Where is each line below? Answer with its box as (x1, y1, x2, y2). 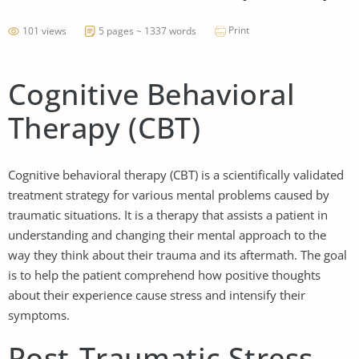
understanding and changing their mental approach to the (8, 226, 326, 243)
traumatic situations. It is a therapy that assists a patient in (8, 206, 328, 223)
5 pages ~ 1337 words (99, 23, 196, 38)
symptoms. (8, 306, 70, 323)
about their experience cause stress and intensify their (8, 286, 305, 303)
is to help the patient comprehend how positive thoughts (8, 266, 321, 283)
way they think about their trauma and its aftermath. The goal (8, 246, 347, 263)
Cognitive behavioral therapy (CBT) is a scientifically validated (8, 166, 344, 183)
